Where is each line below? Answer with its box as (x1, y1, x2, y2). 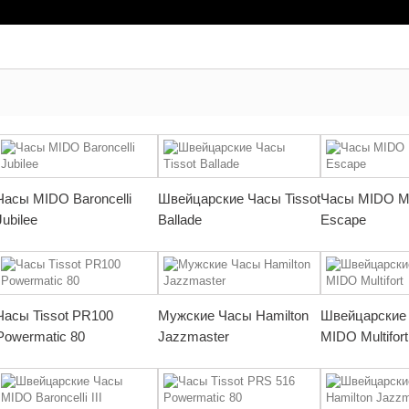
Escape (320, 212, 366, 227)
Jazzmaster (158, 329, 229, 344)
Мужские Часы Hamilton (158, 308, 309, 323)
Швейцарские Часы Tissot (158, 191, 320, 206)
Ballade (158, 212, 202, 227)
